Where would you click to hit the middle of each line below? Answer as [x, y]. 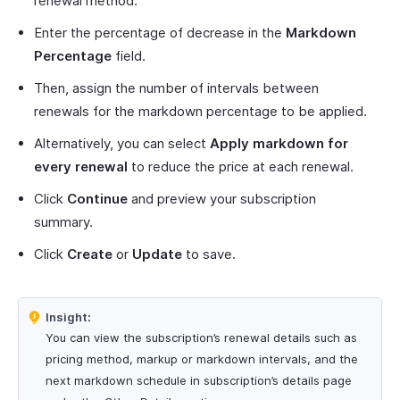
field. [129, 56]
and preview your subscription [222, 199]
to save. [209, 254]
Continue [97, 199]
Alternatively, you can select [122, 143]
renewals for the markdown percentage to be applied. [200, 111]
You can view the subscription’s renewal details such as [201, 337]
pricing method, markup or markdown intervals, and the [202, 359]
